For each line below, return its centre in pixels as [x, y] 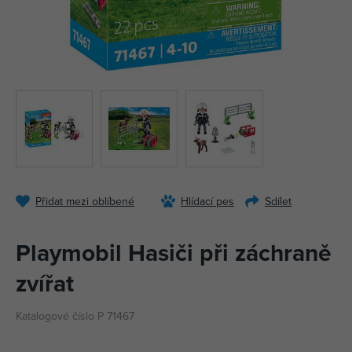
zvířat [45, 284]
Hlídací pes [207, 202]
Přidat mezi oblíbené [85, 202]
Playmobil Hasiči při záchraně [174, 253]
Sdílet [278, 202]
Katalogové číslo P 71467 [75, 316]
